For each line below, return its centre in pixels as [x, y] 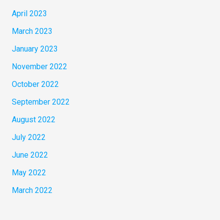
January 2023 [35, 49]
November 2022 [39, 67]
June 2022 [30, 155]
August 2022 [33, 120]
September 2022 [41, 102]
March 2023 [32, 31]
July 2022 [28, 137]
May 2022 [29, 173]
